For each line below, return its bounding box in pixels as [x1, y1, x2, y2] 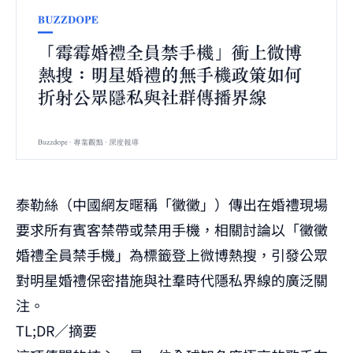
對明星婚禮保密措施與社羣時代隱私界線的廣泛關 [16, 269, 328, 291]
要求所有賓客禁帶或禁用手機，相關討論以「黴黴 [16, 219, 328, 240]
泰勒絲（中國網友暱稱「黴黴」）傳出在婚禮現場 [16, 194, 328, 215]
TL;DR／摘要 [16, 320, 97, 341]
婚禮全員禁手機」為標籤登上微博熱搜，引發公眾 [16, 244, 328, 266]
